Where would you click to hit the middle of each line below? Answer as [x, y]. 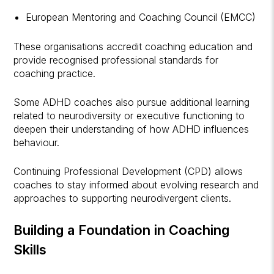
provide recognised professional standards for [116, 60]
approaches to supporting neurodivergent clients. [123, 198]
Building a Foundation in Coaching [122, 230]
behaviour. [37, 142]
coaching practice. [55, 73]
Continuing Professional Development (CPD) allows [128, 171]
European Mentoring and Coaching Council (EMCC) [141, 17]
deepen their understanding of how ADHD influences [131, 129]
